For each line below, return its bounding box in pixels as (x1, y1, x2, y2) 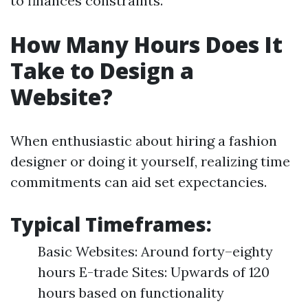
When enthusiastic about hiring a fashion (10, 132, 277, 149)
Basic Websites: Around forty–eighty (38, 243, 273, 260)
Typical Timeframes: (10, 211, 212, 237)
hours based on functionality (38, 284, 224, 301)
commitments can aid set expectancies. (10, 173, 267, 190)
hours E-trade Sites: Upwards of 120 (38, 263, 269, 280)
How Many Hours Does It (10, 30, 283, 59)
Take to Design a (10, 56, 194, 85)
